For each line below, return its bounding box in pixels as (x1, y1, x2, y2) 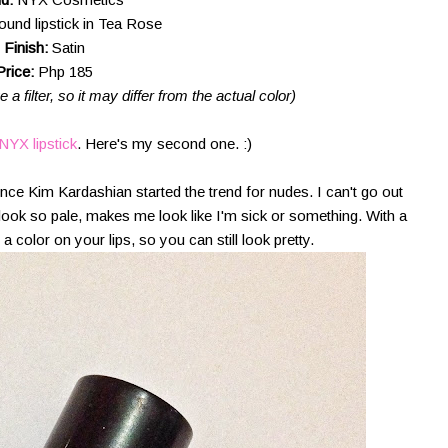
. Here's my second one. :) (77, 135, 252, 152)
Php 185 (38, 63, 93, 80)
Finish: (3, 39, 52, 56)
